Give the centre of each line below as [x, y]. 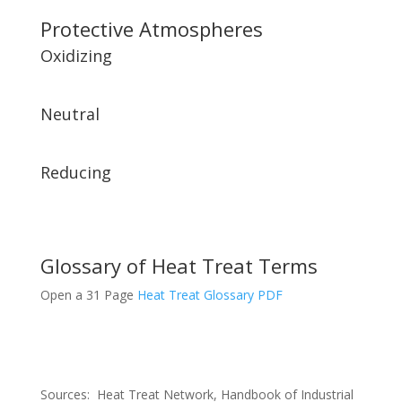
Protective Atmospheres [151, 29]
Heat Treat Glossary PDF [210, 295]
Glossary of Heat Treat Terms [179, 266]
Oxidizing [76, 56]
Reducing [75, 172]
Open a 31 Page [88, 295]
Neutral [70, 114]
